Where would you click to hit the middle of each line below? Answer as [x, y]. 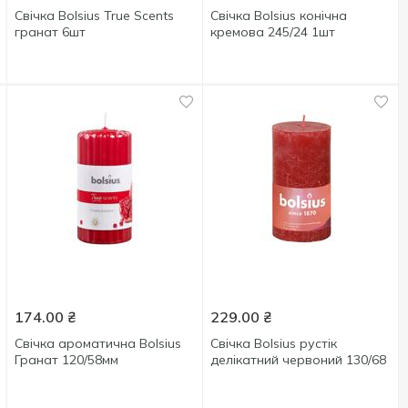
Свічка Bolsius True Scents [95, 15]
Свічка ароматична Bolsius [98, 343]
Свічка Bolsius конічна [279, 15]
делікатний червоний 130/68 [299, 360]
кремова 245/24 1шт [273, 32]
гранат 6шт [51, 32]
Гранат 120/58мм [67, 360]
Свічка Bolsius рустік [274, 343]
